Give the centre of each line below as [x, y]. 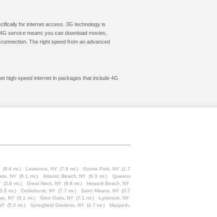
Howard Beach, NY [108, 183]
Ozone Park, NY [101, 169]
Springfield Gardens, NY [57, 205]
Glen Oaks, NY [57, 198]
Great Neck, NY [44, 183]
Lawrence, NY [42, 169]
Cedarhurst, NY [38, 191]
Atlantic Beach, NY [64, 176]
